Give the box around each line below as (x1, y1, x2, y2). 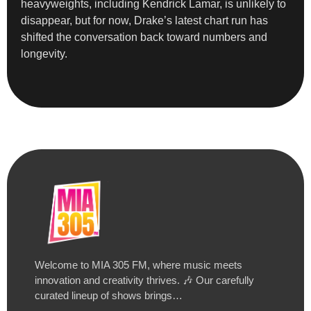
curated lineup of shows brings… (35, 289, 183, 302)
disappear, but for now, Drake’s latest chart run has (21, 15, 268, 27)
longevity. (21, 48, 67, 60)
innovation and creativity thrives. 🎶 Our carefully (35, 274, 254, 287)
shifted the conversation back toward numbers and (21, 31, 267, 44)
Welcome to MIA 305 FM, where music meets (35, 259, 242, 271)
